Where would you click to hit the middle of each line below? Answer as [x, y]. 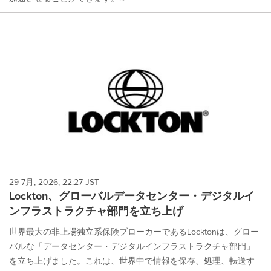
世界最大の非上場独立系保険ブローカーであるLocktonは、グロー [134, 232]
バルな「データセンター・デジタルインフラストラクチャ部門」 [132, 246]
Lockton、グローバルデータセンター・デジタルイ [132, 196]
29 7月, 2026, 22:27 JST [54, 182]
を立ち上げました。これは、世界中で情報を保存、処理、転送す [132, 261]
